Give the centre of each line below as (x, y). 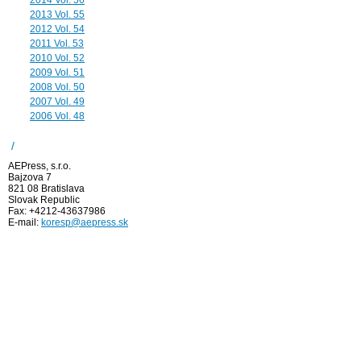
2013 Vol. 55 (57, 15)
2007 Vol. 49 (57, 102)
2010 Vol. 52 (57, 58)
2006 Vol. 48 (57, 116)
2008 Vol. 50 (57, 87)
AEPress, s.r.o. (39, 166)
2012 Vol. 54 (57, 29)
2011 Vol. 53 (57, 44)
